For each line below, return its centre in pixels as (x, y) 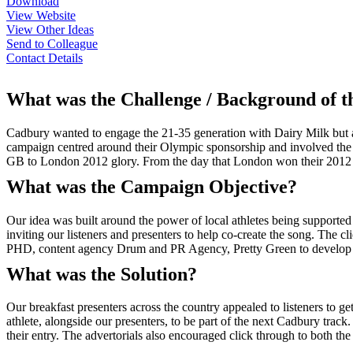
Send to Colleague (52, 43)
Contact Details (45, 58)
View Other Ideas (50, 29)
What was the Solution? (102, 274)
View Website (41, 15)
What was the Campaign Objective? (152, 186)
